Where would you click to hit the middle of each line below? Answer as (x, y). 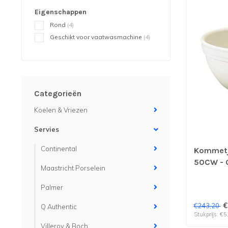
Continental (59, 149)
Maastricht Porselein (73, 168)
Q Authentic (59, 207)
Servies (47, 129)
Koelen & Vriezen (61, 110)
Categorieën (58, 93)
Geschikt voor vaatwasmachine (97, 37)
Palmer (52, 187)
